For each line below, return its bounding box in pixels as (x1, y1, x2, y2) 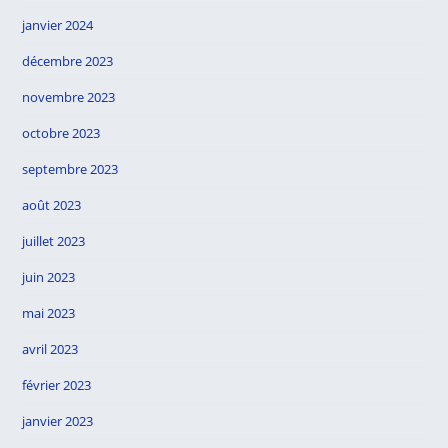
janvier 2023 (22, 412, 94, 430)
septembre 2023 (22, 160, 119, 178)
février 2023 (22, 376, 92, 394)
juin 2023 (22, 268, 76, 286)
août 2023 (22, 196, 82, 214)
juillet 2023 (22, 232, 86, 250)
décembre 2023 (22, 52, 114, 70)
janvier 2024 (22, 16, 94, 34)
